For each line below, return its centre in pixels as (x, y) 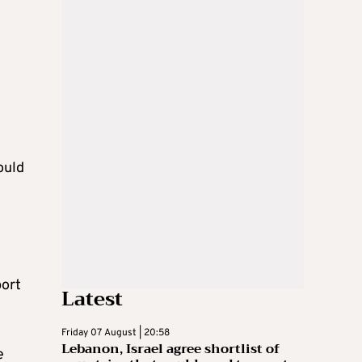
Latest (92, 299)
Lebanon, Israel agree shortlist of (170, 349)
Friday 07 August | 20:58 (116, 333)
